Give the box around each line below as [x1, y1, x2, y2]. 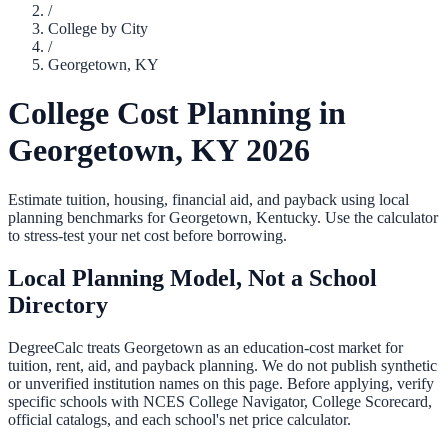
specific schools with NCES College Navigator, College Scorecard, [8, 392, 432, 410]
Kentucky [256, 208, 317, 226]
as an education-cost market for [203, 338, 403, 356]
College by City [48, 20, 148, 37]
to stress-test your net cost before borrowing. [8, 226, 287, 244]
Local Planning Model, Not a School [8, 264, 377, 291]
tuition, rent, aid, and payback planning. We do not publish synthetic [8, 356, 437, 374]
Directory [8, 291, 108, 318]
